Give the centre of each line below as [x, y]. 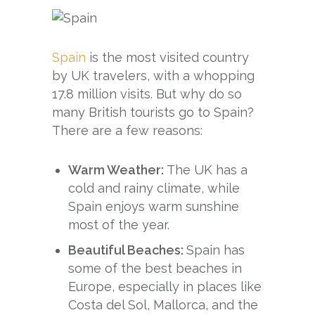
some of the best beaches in [155, 268]
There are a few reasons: [127, 130]
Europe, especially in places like [165, 286]
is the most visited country [167, 57]
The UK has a [207, 169]
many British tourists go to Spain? [153, 112]
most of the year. [119, 224]
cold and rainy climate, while [154, 188]
